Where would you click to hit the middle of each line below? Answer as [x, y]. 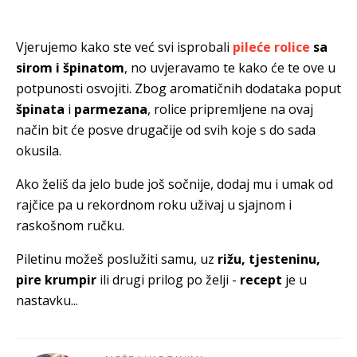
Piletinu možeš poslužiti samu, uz [117, 259]
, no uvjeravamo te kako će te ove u [230, 68]
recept [261, 280]
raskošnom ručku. [70, 226]
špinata [42, 109]
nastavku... [47, 300]
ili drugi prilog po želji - [168, 280]
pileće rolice [271, 47]
